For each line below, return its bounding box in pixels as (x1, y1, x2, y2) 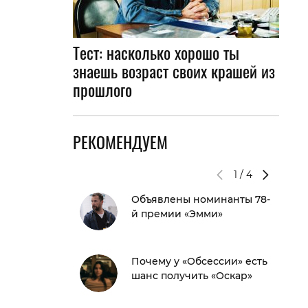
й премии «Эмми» (131, 208, 223, 220)
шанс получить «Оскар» (131, 269, 252, 282)
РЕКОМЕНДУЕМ (73, 129, 168, 154)
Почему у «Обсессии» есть (131, 255, 267, 267)
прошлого (73, 77, 132, 102)
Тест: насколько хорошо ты (73, 40, 239, 65)
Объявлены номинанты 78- (131, 193, 270, 206)
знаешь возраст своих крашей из (73, 58, 275, 83)
